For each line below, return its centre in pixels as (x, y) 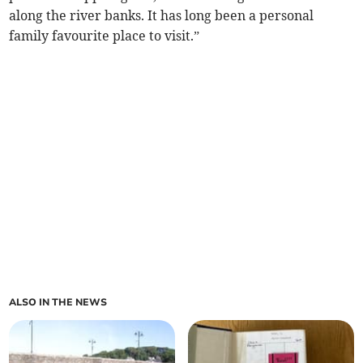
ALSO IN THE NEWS (58, 302)
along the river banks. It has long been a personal (162, 15)
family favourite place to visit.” (105, 35)
